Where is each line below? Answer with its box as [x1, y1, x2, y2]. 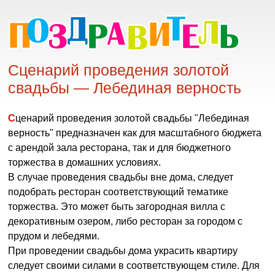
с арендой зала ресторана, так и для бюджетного [8, 142, 231, 153]
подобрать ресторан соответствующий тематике [8, 187, 229, 197]
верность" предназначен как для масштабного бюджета [8, 128, 262, 138]
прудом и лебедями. [8, 231, 100, 241]
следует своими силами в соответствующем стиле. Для [8, 260, 260, 271]
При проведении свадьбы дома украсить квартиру [8, 246, 238, 256]
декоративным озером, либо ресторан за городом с [8, 216, 243, 227]
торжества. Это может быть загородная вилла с [8, 201, 226, 212]
